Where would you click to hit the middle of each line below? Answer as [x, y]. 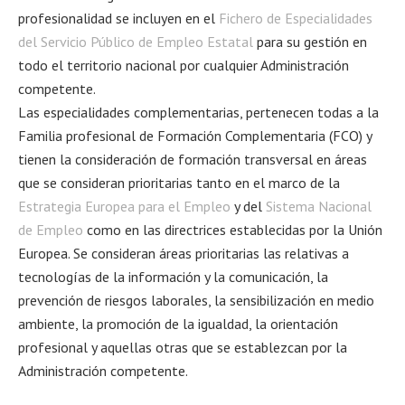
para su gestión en [310, 41]
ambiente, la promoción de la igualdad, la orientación [178, 323]
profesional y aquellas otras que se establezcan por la [183, 347]
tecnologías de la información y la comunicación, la [173, 276]
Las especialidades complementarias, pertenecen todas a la [198, 112]
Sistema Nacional [319, 206]
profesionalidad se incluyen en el [118, 18]
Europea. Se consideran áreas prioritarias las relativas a [184, 253]
